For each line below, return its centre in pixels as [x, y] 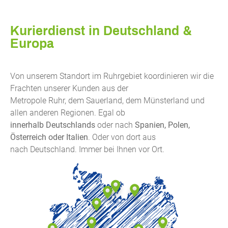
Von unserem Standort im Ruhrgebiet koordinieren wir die [112, 76]
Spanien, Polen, [162, 125]
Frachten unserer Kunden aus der [69, 88]
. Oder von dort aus [122, 137]
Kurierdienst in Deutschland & [101, 31]
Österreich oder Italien [49, 137]
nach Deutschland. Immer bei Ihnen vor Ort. [87, 149]
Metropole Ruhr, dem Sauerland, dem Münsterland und [107, 100]
